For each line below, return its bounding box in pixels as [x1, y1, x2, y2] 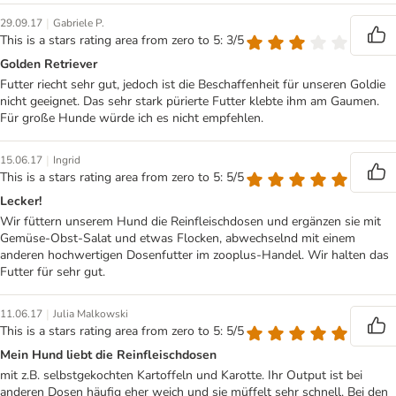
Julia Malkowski [53, 307, 128, 322]
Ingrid [53, 153, 80, 168]
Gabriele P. [53, 16, 104, 31]
